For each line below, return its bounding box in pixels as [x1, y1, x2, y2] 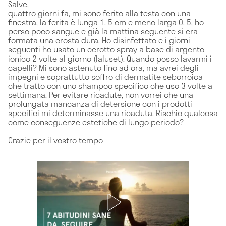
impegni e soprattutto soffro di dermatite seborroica [8, 70, 203, 83]
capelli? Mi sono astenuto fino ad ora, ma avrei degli [8, 61, 199, 74]
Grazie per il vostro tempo [8, 133, 103, 146]
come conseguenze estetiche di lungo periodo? [8, 115, 186, 128]
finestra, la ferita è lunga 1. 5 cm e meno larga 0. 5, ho [8, 15, 204, 28]
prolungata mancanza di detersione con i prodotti [8, 97, 192, 110]
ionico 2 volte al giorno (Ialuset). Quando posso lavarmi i [8, 51, 212, 65]
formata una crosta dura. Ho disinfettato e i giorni [8, 33, 190, 46]
